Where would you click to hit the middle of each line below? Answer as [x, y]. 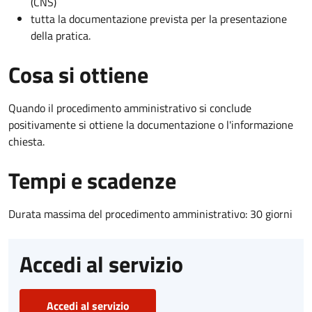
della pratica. [61, 35]
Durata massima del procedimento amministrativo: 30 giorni [150, 213]
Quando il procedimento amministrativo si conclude [130, 108]
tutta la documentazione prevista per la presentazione [159, 18]
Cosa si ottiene [78, 74]
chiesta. [26, 141]
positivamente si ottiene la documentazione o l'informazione [151, 124]
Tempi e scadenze [92, 180]
